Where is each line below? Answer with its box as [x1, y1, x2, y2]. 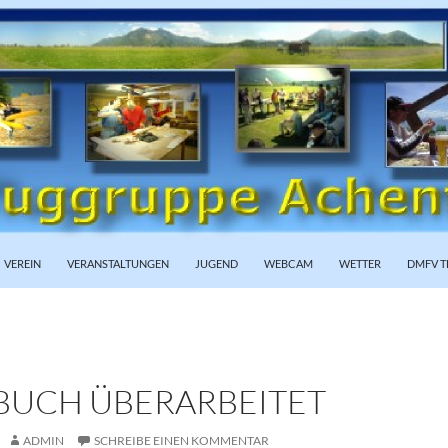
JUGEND [195, 257, 238, 270]
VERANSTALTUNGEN [67, 257, 169, 270]
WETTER [339, 257, 381, 270]
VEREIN [4, 257, 41, 270]
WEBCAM [264, 257, 313, 270]
